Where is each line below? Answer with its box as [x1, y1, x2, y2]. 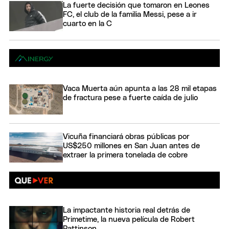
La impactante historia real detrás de [63, 207, 190, 215]
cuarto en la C [63, 19, 112, 28]
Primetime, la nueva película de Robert [63, 216, 195, 224]
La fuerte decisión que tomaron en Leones [63, 1, 210, 9]
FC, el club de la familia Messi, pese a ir [63, 10, 197, 18]
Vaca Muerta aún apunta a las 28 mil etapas [63, 84, 217, 93]
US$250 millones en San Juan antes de [63, 142, 200, 150]
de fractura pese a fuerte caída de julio [63, 94, 198, 102]
